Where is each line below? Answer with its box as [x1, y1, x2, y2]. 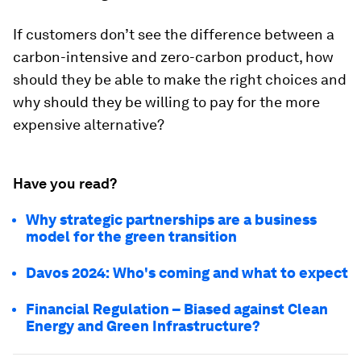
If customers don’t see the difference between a [13, 25, 334, 43]
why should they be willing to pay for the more [13, 93, 320, 110]
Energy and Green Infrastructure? [26, 317, 260, 334]
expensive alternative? [13, 115, 164, 133]
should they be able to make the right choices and [13, 70, 346, 88]
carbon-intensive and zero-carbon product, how [13, 48, 334, 65]
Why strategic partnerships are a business [26, 210, 317, 228]
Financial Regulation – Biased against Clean [26, 300, 328, 317]
